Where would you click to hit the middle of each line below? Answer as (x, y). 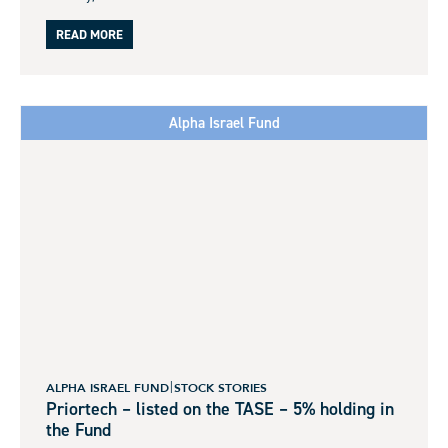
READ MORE (89, 35)
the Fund (78, 429)
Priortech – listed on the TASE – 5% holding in (220, 408)
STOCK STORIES (220, 387)
